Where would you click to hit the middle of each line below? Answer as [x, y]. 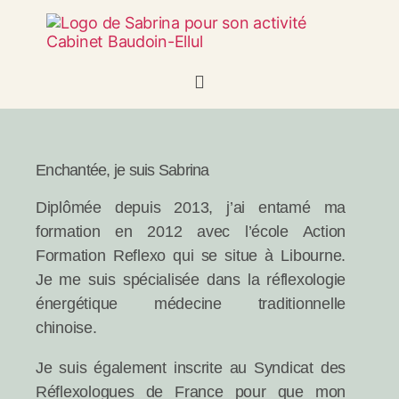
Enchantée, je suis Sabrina [122, 170]
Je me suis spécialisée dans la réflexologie [191, 280]
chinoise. [66, 328]
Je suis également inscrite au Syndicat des [191, 368]
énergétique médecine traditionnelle [191, 304]
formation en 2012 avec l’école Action [191, 232]
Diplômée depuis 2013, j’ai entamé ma [191, 208]
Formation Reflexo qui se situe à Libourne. [191, 256]
